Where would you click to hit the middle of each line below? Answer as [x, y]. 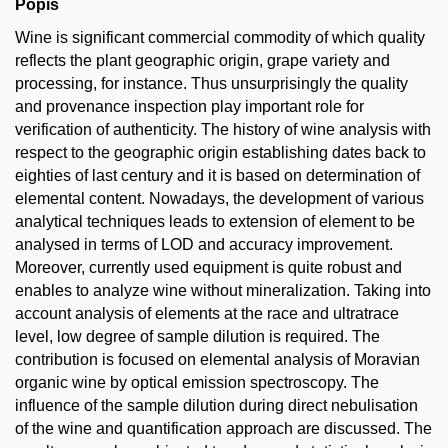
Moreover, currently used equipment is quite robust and [208, 267]
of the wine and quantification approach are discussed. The [223, 428]
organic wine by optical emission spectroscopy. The [197, 382]
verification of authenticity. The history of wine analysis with [223, 129]
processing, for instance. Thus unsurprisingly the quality [211, 83]
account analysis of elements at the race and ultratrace [207, 313]
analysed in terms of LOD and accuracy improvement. [204, 244]
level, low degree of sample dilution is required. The [197, 336]
